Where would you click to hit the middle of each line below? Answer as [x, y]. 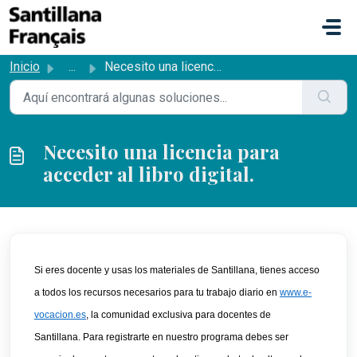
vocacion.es [60, 315]
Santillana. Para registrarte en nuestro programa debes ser [161, 337]
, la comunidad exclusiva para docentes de [178, 315]
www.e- [296, 292]
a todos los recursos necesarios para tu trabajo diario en [157, 292]
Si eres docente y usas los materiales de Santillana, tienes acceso [177, 270]
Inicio [25, 67]
